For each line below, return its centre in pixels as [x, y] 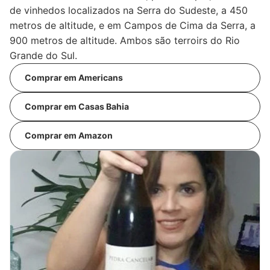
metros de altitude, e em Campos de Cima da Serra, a [133, 25]
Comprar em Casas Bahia [77, 107]
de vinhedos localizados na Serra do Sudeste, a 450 [129, 10]
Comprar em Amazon [69, 136]
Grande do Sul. [45, 55]
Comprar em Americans [74, 78]
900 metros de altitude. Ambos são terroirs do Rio [125, 40]
